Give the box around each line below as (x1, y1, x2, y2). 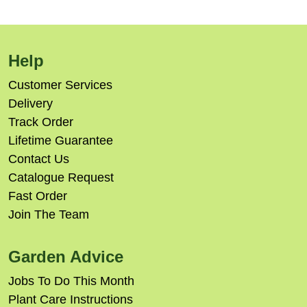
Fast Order (8, 189, 67, 203)
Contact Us (8, 152, 69, 166)
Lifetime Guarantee (8, 134, 113, 147)
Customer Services (8, 78, 112, 92)
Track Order (8, 115, 73, 129)
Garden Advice (8, 247, 123, 266)
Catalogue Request (8, 171, 114, 184)
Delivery (8, 97, 53, 110)
